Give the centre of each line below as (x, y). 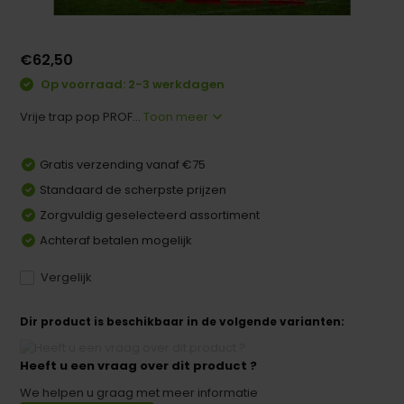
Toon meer (178, 116)
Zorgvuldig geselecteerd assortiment (150, 215)
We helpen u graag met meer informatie (139, 392)
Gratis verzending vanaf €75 (123, 164)
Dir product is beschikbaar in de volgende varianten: (183, 321)
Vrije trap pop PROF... (82, 116)
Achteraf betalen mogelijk (116, 240)
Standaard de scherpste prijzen (133, 189)
